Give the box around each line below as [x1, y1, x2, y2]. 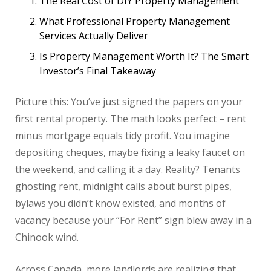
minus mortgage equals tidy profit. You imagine [15, 129, 230, 143]
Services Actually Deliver [39, 29, 148, 43]
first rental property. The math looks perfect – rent [15, 112, 246, 126]
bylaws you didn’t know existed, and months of [15, 197, 226, 211]
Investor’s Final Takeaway [39, 64, 156, 78]
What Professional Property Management [39, 15, 230, 28]
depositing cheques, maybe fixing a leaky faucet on [15, 146, 245, 160]
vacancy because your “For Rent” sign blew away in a [15, 214, 252, 227]
